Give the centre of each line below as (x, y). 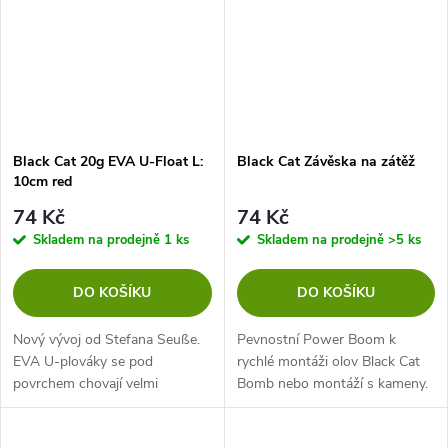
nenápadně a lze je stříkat (91, 406)
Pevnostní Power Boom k (316, 340)
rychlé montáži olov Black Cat (328, 362)
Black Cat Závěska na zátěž (325, 161)
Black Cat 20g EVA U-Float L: (108, 161)
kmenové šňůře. (285, 428)
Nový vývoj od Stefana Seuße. (106, 340)
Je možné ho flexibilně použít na (335, 406)
